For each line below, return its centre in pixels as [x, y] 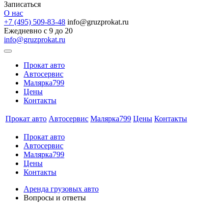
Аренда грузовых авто [61, 189]
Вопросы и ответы [55, 198]
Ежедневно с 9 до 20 [38, 31]
